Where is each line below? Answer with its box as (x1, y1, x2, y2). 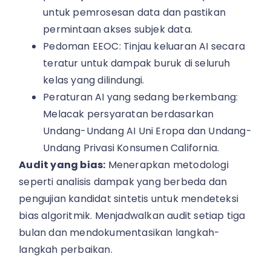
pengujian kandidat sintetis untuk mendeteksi (19, 192, 239, 206)
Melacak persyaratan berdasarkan (43, 107, 214, 122)
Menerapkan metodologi (105, 158, 229, 172)
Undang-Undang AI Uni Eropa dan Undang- (43, 124, 252, 139)
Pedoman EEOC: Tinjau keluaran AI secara (43, 39, 246, 54)
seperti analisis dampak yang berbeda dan (19, 175, 227, 189)
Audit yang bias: (19, 158, 106, 172)
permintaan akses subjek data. (43, 22, 193, 37)
